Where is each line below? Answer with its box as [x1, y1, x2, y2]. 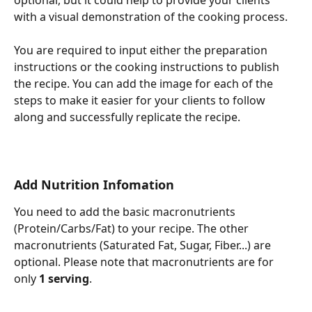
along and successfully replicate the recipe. [14, 109, 240, 125]
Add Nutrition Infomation [14, 176, 174, 194]
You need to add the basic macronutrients [14, 204, 238, 220]
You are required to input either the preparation [14, 42, 270, 58]
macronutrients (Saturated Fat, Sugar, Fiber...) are [14, 237, 274, 253]
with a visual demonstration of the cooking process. [14, 9, 288, 25]
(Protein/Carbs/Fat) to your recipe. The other [14, 221, 251, 237]
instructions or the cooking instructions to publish [14, 59, 282, 75]
